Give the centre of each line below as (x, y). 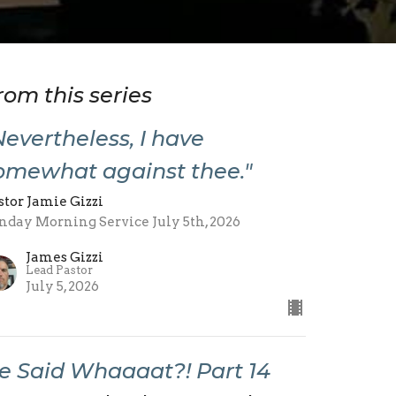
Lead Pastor (60, 270)
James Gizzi (65, 257)
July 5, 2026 (63, 286)
